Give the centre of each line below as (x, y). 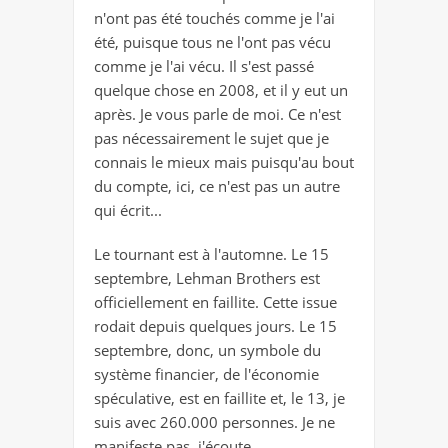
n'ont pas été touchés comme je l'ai (214, 17)
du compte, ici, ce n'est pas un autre (217, 185)
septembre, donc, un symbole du (207, 349)
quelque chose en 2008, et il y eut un (221, 89)
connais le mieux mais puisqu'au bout (224, 161)
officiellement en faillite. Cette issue (215, 301)
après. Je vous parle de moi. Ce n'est (217, 113)
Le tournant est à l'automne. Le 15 (211, 253)
